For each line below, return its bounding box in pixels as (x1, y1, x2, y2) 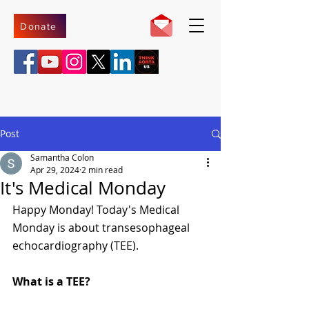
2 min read (81, 164, 123, 175)
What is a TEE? (12, 274, 90, 289)
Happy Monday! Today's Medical (12, 202, 182, 217)
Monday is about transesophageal (12, 220, 192, 235)
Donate (20, 20, 57, 32)
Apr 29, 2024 (30, 164, 79, 175)
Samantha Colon (30, 152, 94, 163)
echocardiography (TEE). (12, 238, 139, 253)
